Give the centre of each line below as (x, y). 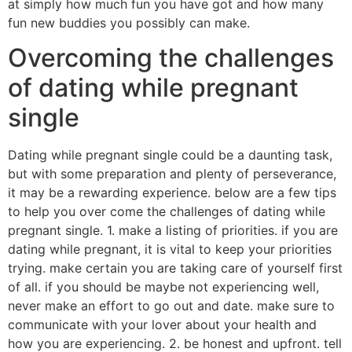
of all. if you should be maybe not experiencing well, (163, 287)
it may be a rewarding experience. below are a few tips (172, 193)
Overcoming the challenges (171, 58)
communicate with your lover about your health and (162, 325)
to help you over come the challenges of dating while (167, 212)
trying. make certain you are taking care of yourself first (175, 268)
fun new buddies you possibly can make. (129, 22)
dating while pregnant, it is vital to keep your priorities (170, 249)
